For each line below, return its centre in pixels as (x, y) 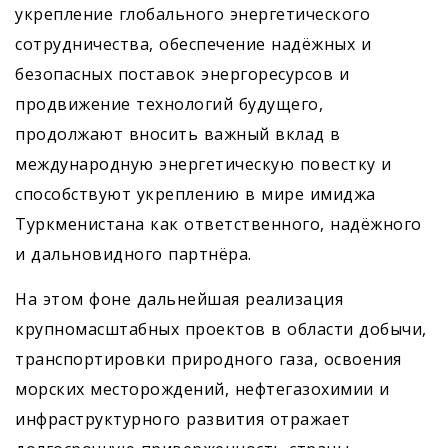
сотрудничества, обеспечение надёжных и (193, 44)
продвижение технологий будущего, (169, 104)
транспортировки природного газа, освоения (208, 359)
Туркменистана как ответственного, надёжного (218, 224)
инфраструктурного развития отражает (183, 419)
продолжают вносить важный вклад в (178, 134)
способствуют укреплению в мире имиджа (195, 194)
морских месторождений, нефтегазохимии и (202, 389)
